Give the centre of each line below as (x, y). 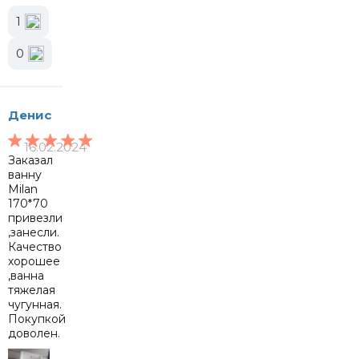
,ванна (26, 276)
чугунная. (35, 305)
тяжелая (32, 290)
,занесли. (34, 232)
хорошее (34, 261)
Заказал (30, 160)
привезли (35, 218)
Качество (35, 247)
